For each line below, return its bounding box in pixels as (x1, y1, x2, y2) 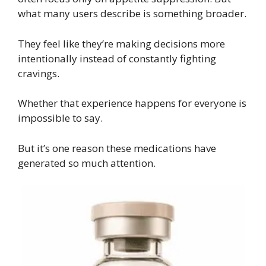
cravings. (18, 66, 59, 80)
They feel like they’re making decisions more (18, 36, 225, 50)
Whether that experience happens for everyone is (18, 96, 246, 110)
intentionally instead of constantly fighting (18, 51, 216, 65)
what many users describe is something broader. (18, 7, 246, 21)
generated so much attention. (18, 156, 156, 170)
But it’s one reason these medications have (18, 141, 216, 155)
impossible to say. (18, 111, 103, 125)
